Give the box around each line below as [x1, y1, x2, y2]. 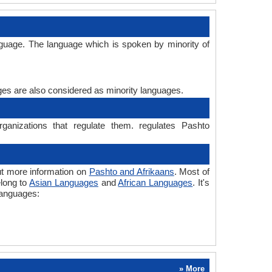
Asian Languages [29, 177, 98, 188]
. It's [192, 177, 210, 188]
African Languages [118, 177, 193, 188]
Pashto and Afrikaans [89, 166, 174, 177]
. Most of [174, 166, 209, 177]
